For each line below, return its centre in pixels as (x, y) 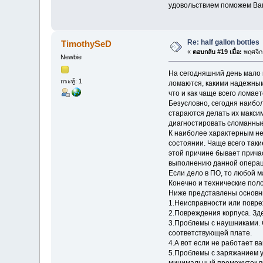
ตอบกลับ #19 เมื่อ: (218, 52)
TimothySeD (86, 44)
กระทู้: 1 (72, 81)
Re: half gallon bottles (224, 43)
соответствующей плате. (210, 233)
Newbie (71, 57)
